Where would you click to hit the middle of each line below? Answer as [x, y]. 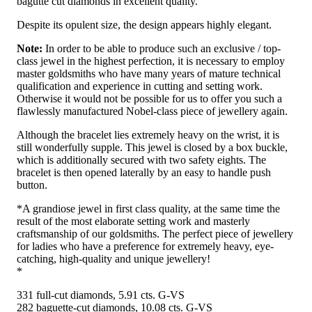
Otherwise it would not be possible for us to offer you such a [149, 99]
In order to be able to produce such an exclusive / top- [162, 49]
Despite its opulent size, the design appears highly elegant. [144, 25]
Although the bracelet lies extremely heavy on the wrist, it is [148, 135]
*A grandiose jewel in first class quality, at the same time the [148, 209]
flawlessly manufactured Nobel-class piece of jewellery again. [152, 111]
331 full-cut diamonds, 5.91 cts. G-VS [101, 295]
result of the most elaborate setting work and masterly [133, 221]
